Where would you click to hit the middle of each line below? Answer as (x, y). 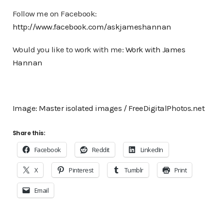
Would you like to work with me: (69, 49)
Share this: (29, 133)
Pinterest (81, 170)
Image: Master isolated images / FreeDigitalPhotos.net (108, 108)
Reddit (101, 150)
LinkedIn (152, 150)
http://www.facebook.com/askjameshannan (92, 27)
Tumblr (134, 170)
